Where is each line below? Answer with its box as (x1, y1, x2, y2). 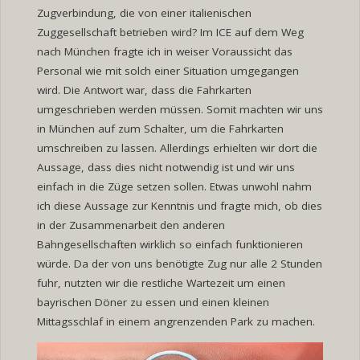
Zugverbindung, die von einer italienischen (36, 6, 252, 21)
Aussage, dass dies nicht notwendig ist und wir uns (36, 160, 295, 175)
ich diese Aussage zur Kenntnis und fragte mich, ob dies (36, 198, 322, 214)
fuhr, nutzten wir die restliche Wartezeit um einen (36, 276, 285, 291)
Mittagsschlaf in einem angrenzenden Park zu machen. (36, 314, 315, 329)
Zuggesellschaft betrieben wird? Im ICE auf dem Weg (36, 25, 304, 40)
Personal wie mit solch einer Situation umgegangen (36, 63, 299, 79)
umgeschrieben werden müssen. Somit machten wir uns (36, 102, 323, 117)
